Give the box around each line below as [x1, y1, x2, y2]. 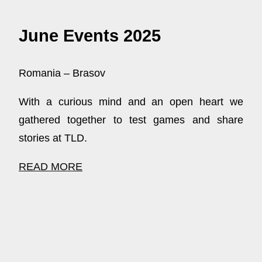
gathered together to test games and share [19, 113, 243, 126]
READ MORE [19, 160, 82, 173]
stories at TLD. [19, 132, 87, 144]
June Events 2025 [19, 26, 161, 46]
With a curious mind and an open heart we [19, 95, 243, 108]
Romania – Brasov [19, 67, 105, 79]
